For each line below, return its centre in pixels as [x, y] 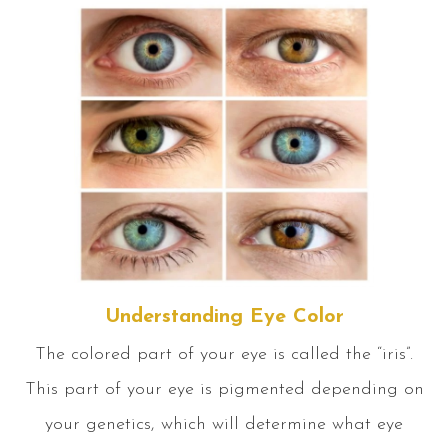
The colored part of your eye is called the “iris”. [224, 354]
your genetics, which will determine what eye [224, 424]
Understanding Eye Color [224, 316]
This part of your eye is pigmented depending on [224, 389]
